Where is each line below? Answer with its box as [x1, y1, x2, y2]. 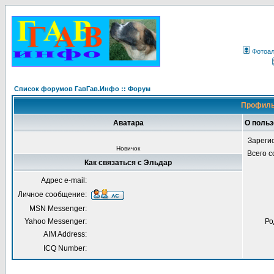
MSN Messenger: [29, 204, 87, 213]
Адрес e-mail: [41, 176, 87, 185]
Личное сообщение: [18, 190, 87, 199]
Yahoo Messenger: [24, 217, 87, 226]
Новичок [116, 145, 140, 152]
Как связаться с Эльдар [84, 158, 172, 167]
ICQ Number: [43, 244, 87, 253]
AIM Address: [43, 230, 87, 239]
